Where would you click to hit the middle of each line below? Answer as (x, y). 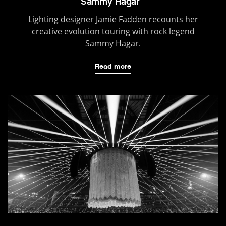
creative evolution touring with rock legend (113, 32)
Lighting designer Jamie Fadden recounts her (113, 19)
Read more (113, 67)
